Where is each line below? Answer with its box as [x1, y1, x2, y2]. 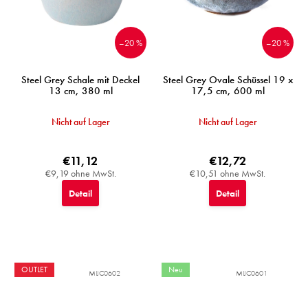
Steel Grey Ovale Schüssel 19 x [162, 73, 293, 87]
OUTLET [21, 264, 47, 276]
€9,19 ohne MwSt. [45, 167, 116, 180]
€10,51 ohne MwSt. [190, 167, 265, 180]
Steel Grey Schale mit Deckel [21, 73, 140, 87]
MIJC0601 [236, 268, 267, 278]
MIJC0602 [89, 268, 120, 278]
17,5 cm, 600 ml [190, 84, 265, 98]
